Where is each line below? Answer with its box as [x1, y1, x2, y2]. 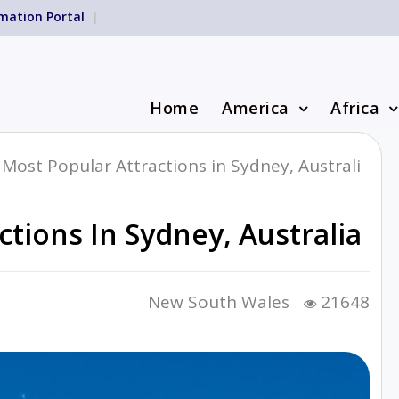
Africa [330, 97, 379, 118]
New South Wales [148, 290, 290, 313]
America [222, 97, 289, 118]
